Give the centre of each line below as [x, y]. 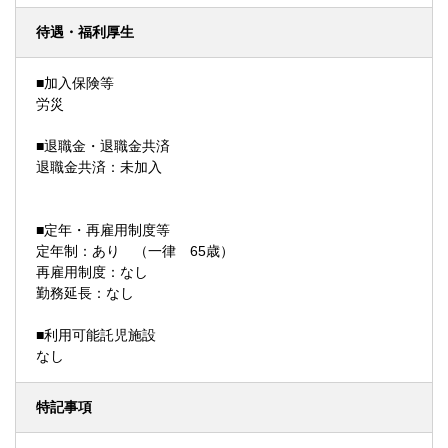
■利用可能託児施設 [96, 335]
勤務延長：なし [85, 293]
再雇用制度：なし [92, 272]
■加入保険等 [75, 83]
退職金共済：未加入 [99, 167]
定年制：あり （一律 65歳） [135, 251]
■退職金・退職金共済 [103, 146]
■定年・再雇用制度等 [103, 230]
